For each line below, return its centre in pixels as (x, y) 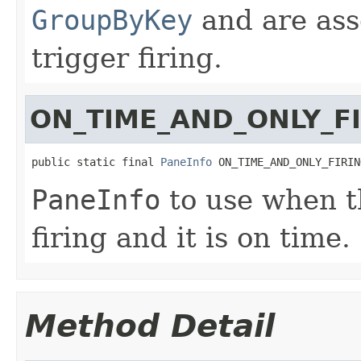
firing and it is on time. (191, 237)
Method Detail (150, 326)
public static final (96, 162)
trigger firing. (127, 58)
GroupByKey (112, 20)
